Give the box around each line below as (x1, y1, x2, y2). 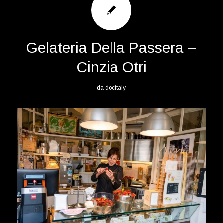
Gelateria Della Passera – (26, 39, 197, 56)
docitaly (105, 84, 126, 91)
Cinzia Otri (76, 58, 147, 75)
